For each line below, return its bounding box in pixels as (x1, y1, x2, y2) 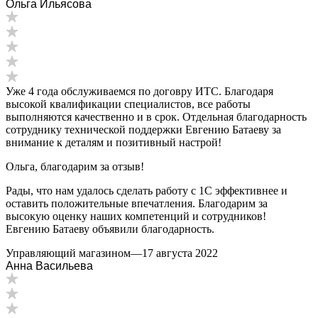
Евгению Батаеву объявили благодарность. (6, 222, 214, 235)
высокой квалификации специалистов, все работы (6, 97, 251, 110)
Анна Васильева (6, 259, 93, 272)
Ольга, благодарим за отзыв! (6, 160, 144, 172)
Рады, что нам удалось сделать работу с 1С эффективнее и (6, 184, 287, 197)
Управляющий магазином (6, 246, 131, 259)
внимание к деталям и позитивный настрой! (6, 136, 221, 148)
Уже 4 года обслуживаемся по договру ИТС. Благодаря (6, 84, 273, 97)
